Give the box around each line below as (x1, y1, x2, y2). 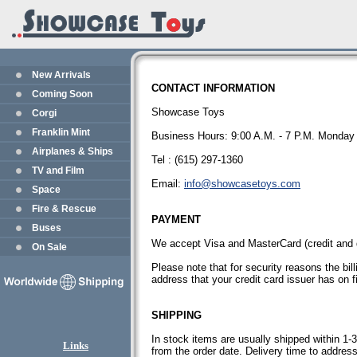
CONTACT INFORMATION (151, 82, 275, 94)
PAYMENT (151, 214, 201, 226)
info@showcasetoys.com (184, 178, 300, 190)
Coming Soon (32, 88, 92, 100)
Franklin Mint (32, 127, 90, 138)
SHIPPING (151, 309, 202, 321)
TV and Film (32, 165, 84, 176)
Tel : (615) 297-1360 (151, 154, 243, 166)
